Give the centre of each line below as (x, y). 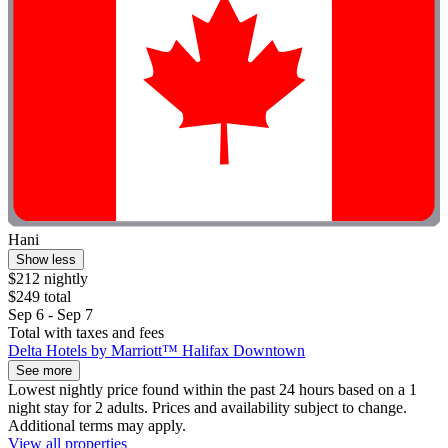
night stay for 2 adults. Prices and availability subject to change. (207, 408)
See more (44, 371)
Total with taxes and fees (86, 333)
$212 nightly (48, 279)
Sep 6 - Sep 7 (50, 315)
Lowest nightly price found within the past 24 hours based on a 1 (212, 390)
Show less (46, 260)
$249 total (39, 297)
